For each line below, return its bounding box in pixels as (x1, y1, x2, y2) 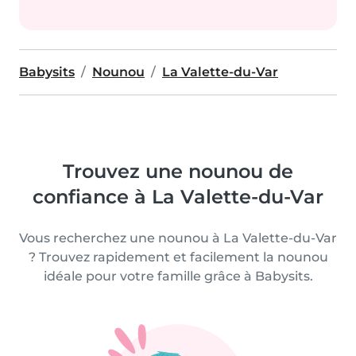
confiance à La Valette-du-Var (33, 185, 323, 208)
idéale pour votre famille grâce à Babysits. (43, 269, 313, 284)
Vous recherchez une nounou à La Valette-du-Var (19, 230, 337, 246)
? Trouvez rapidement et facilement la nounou (28, 250, 328, 265)
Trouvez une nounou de (63, 160, 293, 183)
